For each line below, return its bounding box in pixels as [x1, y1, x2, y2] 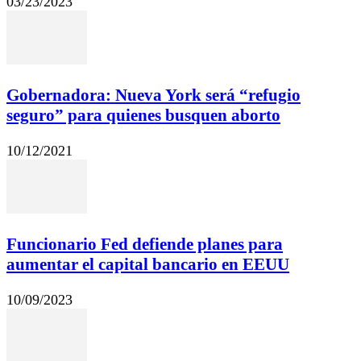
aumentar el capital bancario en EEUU [6, 254, 289, 274]
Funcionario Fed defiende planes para [6, 234, 283, 254]
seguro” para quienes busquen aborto [6, 105, 280, 125]
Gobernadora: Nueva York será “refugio [6, 85, 301, 105]
